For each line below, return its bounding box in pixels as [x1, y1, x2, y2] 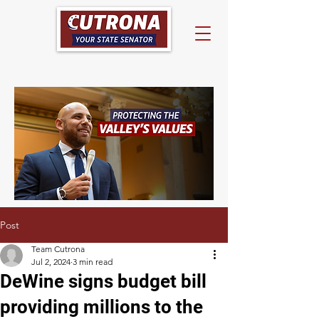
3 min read [73, 256, 113, 267]
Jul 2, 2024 [31, 256, 70, 267]
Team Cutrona [31, 244, 85, 254]
